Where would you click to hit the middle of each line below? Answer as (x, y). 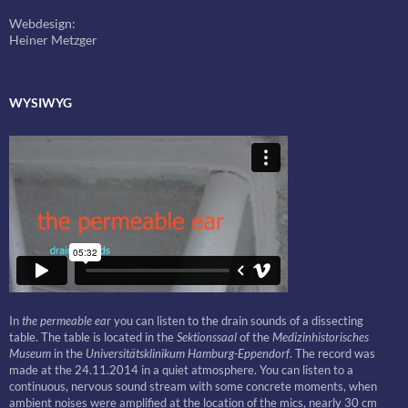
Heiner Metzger (53, 40)
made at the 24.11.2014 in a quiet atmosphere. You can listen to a (181, 370)
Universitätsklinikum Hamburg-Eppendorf (188, 353)
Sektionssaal (207, 337)
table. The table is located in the (93, 337)
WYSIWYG (41, 102)
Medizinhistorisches (321, 337)
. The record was (332, 353)
